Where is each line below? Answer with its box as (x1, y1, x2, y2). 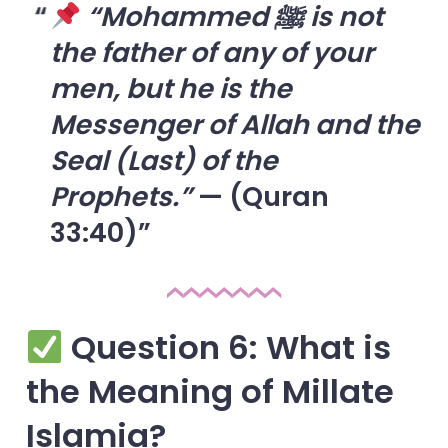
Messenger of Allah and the (49, 105, 420, 143)
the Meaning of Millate (25, 369, 394, 415)
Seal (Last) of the (49, 141, 278, 179)
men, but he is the (49, 69, 292, 107)
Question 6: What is (63, 325, 392, 371)
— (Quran (191, 177, 329, 215)
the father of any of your (49, 33, 374, 71)
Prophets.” (49, 177, 192, 215)
